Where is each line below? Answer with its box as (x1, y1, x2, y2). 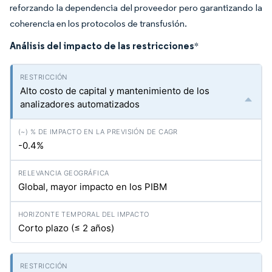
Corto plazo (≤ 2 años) (18, 222, 114, 234)
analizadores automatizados (20, 98, 140, 110)
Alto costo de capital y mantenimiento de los (20, 85, 209, 97)
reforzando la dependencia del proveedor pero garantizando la (10, 2, 262, 13)
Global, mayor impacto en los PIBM (18, 181, 167, 192)
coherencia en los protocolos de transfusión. (10, 18, 187, 29)
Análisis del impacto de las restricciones (10, 39, 194, 52)
